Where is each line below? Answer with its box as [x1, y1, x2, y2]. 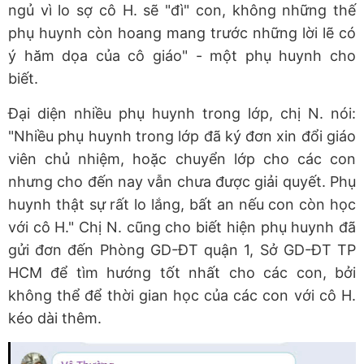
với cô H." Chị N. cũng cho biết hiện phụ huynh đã [8, 219, 356, 236]
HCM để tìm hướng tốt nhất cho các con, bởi [8, 264, 356, 282]
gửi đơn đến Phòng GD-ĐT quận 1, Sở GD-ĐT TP [8, 241, 356, 259]
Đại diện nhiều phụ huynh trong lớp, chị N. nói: [8, 105, 356, 123]
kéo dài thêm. [8, 310, 106, 327]
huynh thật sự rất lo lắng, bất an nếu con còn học [8, 196, 356, 214]
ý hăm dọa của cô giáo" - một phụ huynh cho [8, 47, 356, 65]
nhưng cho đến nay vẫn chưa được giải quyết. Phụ [8, 173, 356, 191]
